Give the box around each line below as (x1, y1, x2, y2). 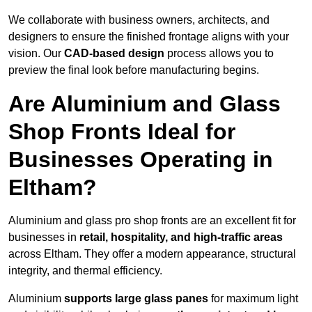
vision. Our (8, 47, 64, 60)
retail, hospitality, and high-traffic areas (79, 231, 283, 244)
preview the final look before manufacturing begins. (8, 64, 259, 77)
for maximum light (208, 292, 298, 305)
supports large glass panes (64, 292, 208, 305)
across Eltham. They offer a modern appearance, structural (8, 248, 296, 260)
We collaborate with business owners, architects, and (8, 14, 270, 26)
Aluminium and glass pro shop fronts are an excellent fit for (8, 214, 296, 227)
